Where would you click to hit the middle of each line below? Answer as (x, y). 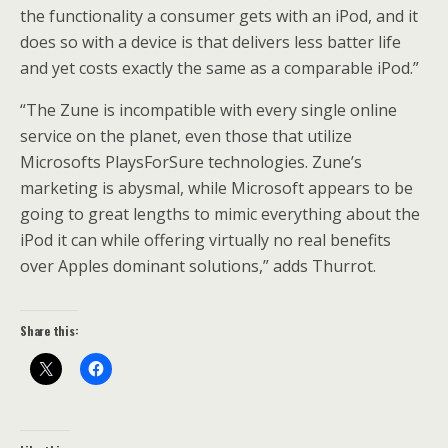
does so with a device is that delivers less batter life (210, 42)
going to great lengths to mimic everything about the (220, 214)
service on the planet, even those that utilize (186, 136)
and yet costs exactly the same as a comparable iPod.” (219, 68)
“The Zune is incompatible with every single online (208, 110)
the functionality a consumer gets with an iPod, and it (219, 16)
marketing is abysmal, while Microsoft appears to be (216, 188)
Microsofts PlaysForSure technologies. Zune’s (191, 162)
